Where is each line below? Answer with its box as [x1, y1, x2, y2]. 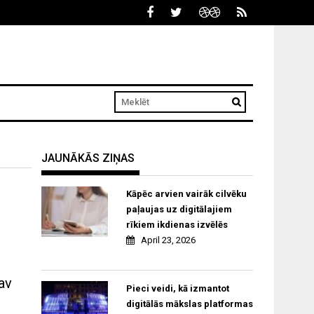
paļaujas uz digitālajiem [125, 204, 232, 215]
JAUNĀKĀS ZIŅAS [41, 151, 135, 165]
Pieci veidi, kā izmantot [125, 283, 229, 294]
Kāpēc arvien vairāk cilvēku [125, 189, 247, 200]
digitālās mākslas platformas [125, 299, 253, 310]
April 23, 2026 [140, 235, 196, 246]
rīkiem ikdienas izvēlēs [125, 219, 228, 231]
